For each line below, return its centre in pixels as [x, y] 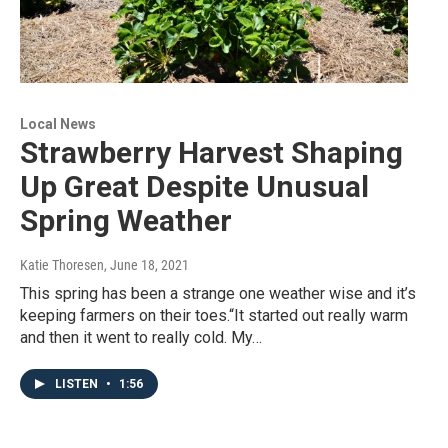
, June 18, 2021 [146, 265]
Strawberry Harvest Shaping [211, 153]
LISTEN [78, 384]
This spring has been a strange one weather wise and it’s [218, 294]
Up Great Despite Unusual [194, 187]
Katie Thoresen [62, 265]
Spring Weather [126, 221]
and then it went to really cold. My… [141, 338]
